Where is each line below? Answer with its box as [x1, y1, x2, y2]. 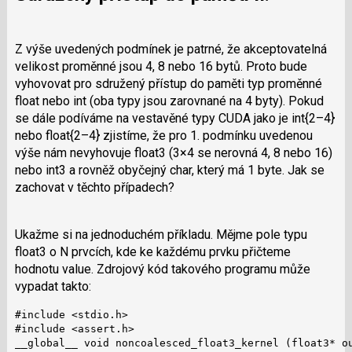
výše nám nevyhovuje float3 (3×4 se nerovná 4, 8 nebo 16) [14, 145, 332, 160]
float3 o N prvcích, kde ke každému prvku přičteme [14, 244, 291, 259]
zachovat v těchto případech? [14, 179, 174, 195]
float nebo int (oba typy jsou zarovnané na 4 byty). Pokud [14, 93, 324, 108]
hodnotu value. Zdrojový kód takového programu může [14, 261, 310, 277]
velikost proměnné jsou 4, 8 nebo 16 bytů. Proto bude [14, 58, 307, 74]
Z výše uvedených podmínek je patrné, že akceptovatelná [14, 41, 327, 57]
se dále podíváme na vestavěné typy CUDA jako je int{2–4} [14, 110, 335, 126]
